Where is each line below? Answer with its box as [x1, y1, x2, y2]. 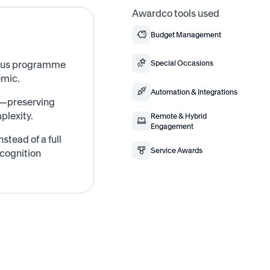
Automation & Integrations [151, 87, 238, 96]
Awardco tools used [131, 7, 219, 19]
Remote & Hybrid [151, 111, 207, 121]
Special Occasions [151, 58, 214, 68]
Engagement [151, 121, 194, 131]
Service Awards [151, 145, 203, 155]
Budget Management [151, 30, 222, 40]
